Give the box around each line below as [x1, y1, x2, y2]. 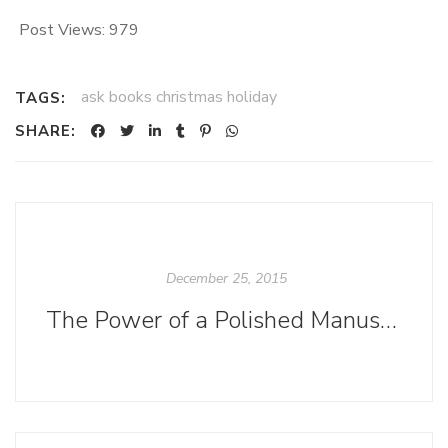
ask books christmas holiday [81, 86, 277, 109]
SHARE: [15, 121, 76, 142]
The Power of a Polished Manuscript [380, 303, 397, 336]
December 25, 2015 [166, 268, 287, 288]
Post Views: [19, 19, 105, 42]
